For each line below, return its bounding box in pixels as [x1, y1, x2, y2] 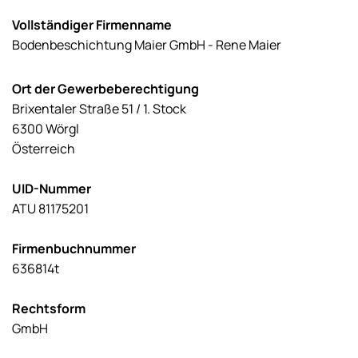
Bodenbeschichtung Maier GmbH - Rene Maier [12, 35, 281, 54]
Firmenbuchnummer [12, 239, 136, 257]
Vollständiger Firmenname [12, 15, 172, 34]
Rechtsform [12, 299, 86, 317]
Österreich [12, 139, 75, 157]
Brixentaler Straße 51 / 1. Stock [12, 99, 186, 117]
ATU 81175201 [12, 199, 89, 217]
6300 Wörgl [12, 119, 79, 137]
